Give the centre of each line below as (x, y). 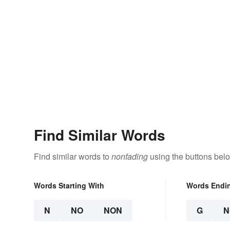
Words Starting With (69, 185)
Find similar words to (73, 156)
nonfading (130, 156)
